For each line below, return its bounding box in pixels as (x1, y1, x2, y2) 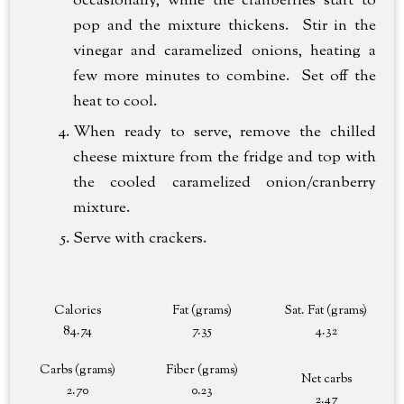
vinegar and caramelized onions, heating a (73, 40, 376, 62)
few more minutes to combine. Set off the (73, 65, 376, 87)
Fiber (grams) (166, 361, 238, 380)
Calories (54, 301, 102, 320)
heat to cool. (73, 90, 158, 113)
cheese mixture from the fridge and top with (73, 146, 376, 169)
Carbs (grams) (40, 361, 116, 380)
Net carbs (300, 370, 352, 389)
